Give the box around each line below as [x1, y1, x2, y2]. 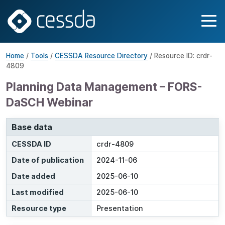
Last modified [12, 188, 64, 197]
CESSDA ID [12, 140, 51, 149]
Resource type [12, 204, 66, 213]
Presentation [96, 204, 144, 213]
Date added [12, 172, 55, 181]
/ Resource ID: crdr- [148, 52, 212, 60]
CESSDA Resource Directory [55, 52, 148, 60]
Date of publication [12, 156, 84, 165]
